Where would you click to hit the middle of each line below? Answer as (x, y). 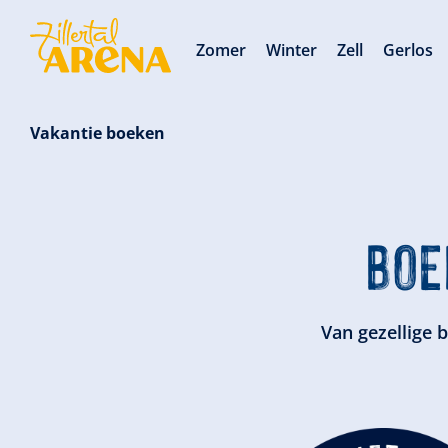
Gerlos (408, 50)
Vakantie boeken (97, 133)
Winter (292, 50)
